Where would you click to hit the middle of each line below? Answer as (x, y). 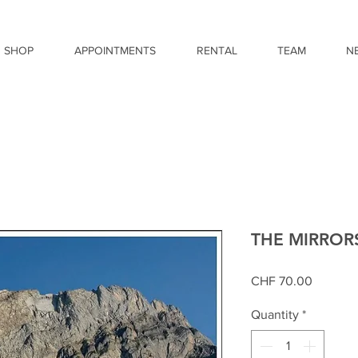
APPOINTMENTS (115, 50)
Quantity (275, 314)
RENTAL (217, 50)
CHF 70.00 (282, 281)
